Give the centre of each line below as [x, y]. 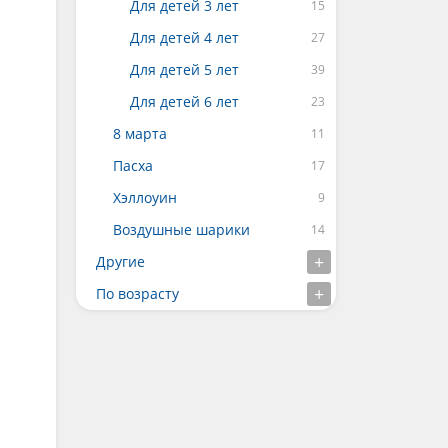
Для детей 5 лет [184, 69]
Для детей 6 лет [184, 101]
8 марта [140, 133]
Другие [120, 261]
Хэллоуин [145, 197]
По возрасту [137, 293]
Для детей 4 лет [184, 37]
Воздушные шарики [181, 229]
